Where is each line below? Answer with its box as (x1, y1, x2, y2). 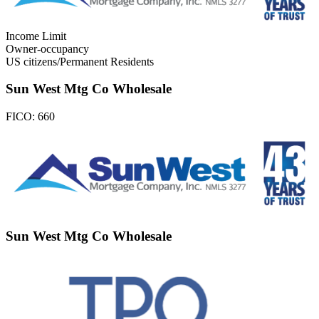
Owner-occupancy (6, 42, 89, 55)
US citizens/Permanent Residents (6, 55, 154, 68)
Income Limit (6, 29, 66, 42)
